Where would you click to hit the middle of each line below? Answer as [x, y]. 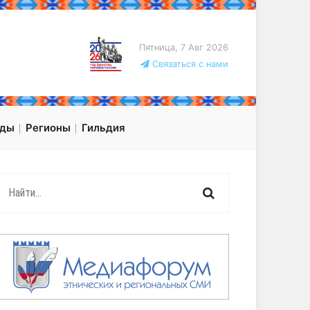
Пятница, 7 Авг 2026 [183, 48]
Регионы [48, 128]
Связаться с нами [189, 64]
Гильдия [103, 128]
